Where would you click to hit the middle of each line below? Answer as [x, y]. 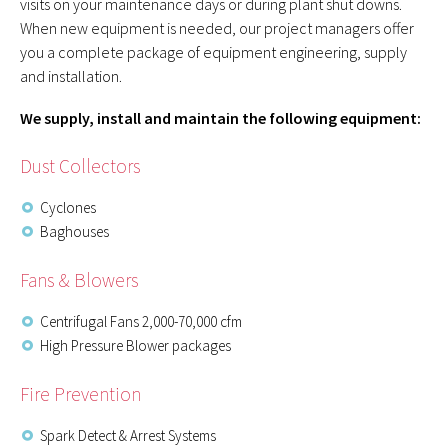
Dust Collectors [80, 166]
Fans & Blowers [79, 280]
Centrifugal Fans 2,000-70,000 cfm [141, 321]
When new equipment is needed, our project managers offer [217, 28]
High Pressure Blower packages [135, 345]
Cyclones [68, 207]
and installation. [71, 76]
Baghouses [74, 231]
